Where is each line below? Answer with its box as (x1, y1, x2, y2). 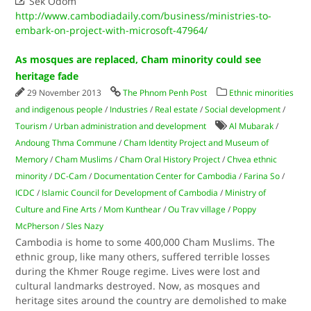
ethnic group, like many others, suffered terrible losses (15, 250, 271, 263)
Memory (15, 153, 49, 165)
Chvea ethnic (227, 153, 278, 165)
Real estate (155, 103, 199, 115)
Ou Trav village (168, 203, 226, 215)
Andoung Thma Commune (15, 137, 117, 149)
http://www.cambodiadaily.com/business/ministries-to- (15, 9, 272, 22)
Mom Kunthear (103, 203, 162, 215)
